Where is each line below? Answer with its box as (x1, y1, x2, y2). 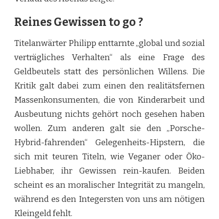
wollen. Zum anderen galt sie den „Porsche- (14, 123, 205, 134)
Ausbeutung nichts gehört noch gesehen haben (14, 109, 205, 120)
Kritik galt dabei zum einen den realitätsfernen (14, 81, 205, 91)
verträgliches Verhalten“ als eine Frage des (14, 52, 205, 63)
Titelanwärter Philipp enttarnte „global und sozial (14, 38, 205, 49)
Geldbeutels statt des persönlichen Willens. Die (14, 66, 205, 77)
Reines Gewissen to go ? (14, 15, 143, 29)
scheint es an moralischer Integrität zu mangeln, (14, 180, 205, 191)
